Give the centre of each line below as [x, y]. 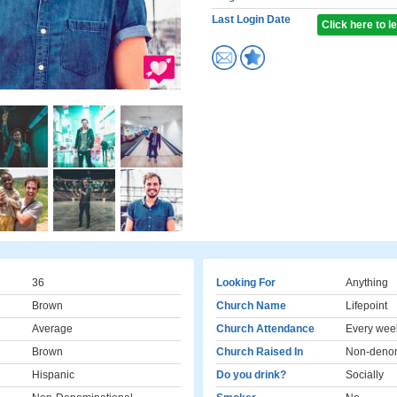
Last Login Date [251, 19]
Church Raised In [260, 352]
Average [52, 329]
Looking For [246, 283]
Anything [367, 283]
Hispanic [53, 375]
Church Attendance [265, 329]
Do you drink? [251, 375]
